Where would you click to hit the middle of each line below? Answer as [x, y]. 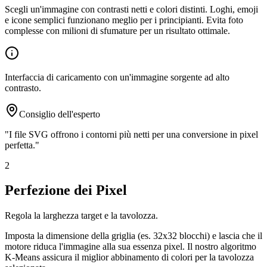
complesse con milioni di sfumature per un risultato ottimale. [117, 30]
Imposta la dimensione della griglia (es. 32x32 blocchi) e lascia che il [133, 236]
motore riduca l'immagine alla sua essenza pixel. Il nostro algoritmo [131, 247]
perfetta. [20, 145]
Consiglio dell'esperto [60, 114]
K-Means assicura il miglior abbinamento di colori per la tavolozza [129, 257]
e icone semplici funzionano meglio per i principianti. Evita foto [124, 20]
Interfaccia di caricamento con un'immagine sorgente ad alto [117, 77]
